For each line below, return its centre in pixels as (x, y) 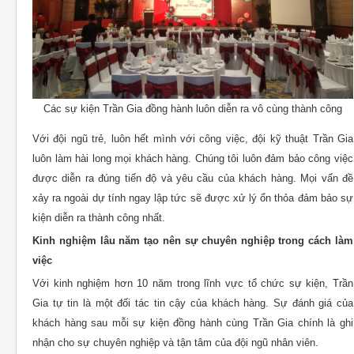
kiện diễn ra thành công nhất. (99, 218)
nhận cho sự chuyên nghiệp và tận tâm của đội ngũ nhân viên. (175, 343)
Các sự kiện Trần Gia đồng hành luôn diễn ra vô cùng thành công (193, 109)
